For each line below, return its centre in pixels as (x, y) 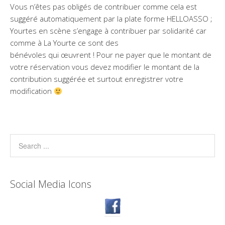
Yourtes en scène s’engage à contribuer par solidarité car (108, 31)
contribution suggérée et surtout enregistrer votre (97, 79)
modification (32, 91)
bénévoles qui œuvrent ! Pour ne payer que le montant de (111, 55)
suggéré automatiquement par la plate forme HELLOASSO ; (111, 19)
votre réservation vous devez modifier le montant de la (105, 67)
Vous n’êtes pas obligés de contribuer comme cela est (103, 7)
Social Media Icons (51, 184)
